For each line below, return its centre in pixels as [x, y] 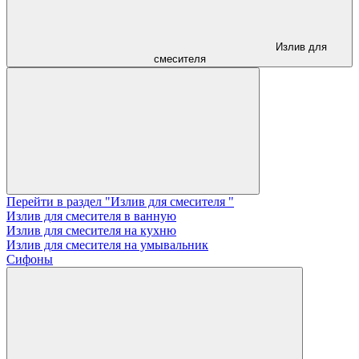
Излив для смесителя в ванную [91, 216]
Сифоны [30, 260]
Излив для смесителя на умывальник [107, 245]
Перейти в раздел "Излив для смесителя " [120, 202]
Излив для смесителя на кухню [91, 231]
